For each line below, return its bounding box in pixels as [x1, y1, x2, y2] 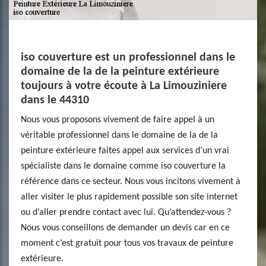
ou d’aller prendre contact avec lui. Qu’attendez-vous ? [21, 208, 231, 217]
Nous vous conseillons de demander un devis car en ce [21, 223, 230, 233]
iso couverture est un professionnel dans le [21, 52, 235, 64]
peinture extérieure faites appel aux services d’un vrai [21, 146, 229, 156]
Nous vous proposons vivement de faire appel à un [21, 115, 214, 125]
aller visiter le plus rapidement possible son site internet [21, 192, 237, 202]
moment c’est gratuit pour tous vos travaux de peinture [21, 239, 233, 248]
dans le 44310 [21, 94, 89, 106]
